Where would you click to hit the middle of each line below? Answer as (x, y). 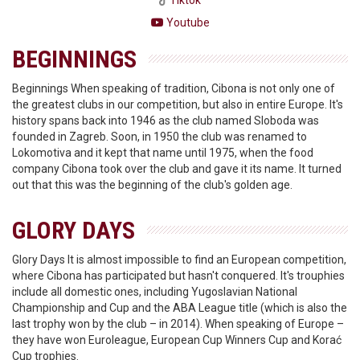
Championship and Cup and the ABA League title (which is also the (180, 308)
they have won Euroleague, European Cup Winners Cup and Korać (177, 340)
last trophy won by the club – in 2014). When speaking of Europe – (178, 324)
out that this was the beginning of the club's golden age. (152, 185)
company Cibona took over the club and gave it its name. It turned (177, 169)
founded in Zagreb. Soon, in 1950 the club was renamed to (160, 137)
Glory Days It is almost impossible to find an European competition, (179, 260)
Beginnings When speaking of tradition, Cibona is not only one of (174, 88)
